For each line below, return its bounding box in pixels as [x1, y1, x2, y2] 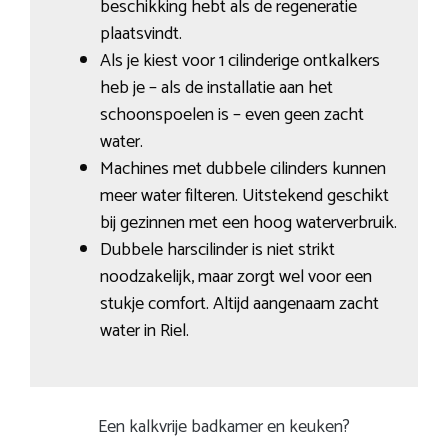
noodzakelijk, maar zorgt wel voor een [99, 261, 372, 292]
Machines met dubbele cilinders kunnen [99, 153, 386, 184]
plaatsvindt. [99, 18, 182, 49]
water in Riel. [99, 315, 189, 346]
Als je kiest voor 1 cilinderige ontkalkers [99, 45, 380, 76]
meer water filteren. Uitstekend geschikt [99, 180, 389, 211]
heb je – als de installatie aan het [99, 72, 333, 103]
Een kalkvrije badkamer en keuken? [98, 412, 350, 443]
